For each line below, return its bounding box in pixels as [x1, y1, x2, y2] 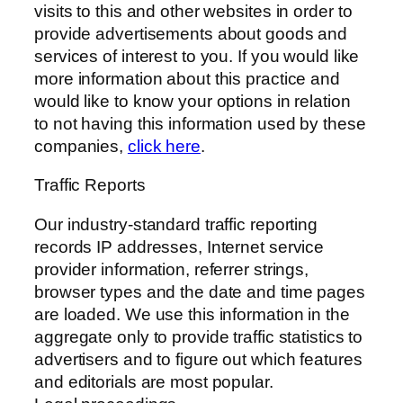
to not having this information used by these [34, 113, 366, 133]
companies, [34, 136, 128, 156]
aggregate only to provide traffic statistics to [34, 327, 363, 346]
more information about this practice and [34, 68, 340, 88]
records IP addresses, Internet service [34, 237, 325, 256]
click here [127, 136, 201, 156]
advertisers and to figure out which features [34, 349, 363, 369]
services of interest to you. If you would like [34, 46, 360, 66]
